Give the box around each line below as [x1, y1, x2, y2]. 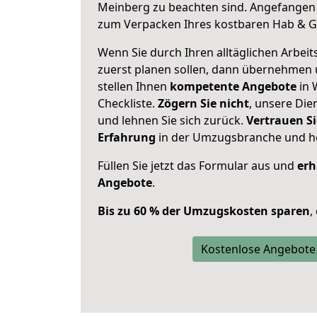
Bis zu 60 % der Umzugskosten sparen [98, 203, 310, 219]
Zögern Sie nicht [158, 96, 249, 111]
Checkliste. [98, 96, 158, 111]
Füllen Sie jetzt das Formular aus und [98, 158, 297, 173]
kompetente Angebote [170, 79, 296, 94]
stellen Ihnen [98, 79, 170, 94]
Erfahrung [98, 129, 156, 145]
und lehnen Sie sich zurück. [98, 113, 246, 128]
